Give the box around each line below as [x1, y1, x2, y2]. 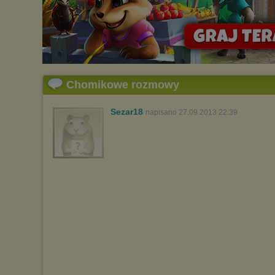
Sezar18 [110, 107, 143, 117]
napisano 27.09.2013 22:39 [145, 108, 238, 117]
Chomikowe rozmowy [66, 79, 179, 91]
